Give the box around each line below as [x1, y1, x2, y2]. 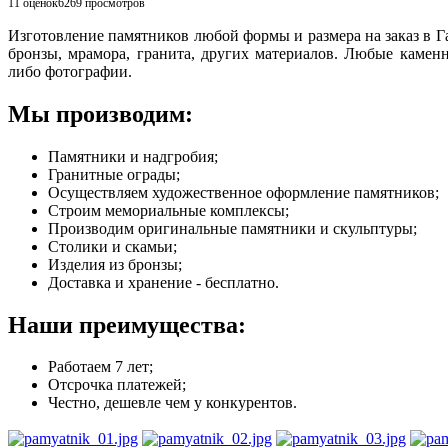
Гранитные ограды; [48, 165, 180, 183]
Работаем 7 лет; [48, 358, 153, 376]
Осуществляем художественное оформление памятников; [48, 183, 439, 201]
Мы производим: [8, 100, 193, 127]
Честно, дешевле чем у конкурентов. [48, 394, 297, 412]
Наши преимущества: [8, 311, 246, 338]
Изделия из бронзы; [48, 255, 182, 273]
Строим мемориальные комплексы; [48, 201, 289, 219]
